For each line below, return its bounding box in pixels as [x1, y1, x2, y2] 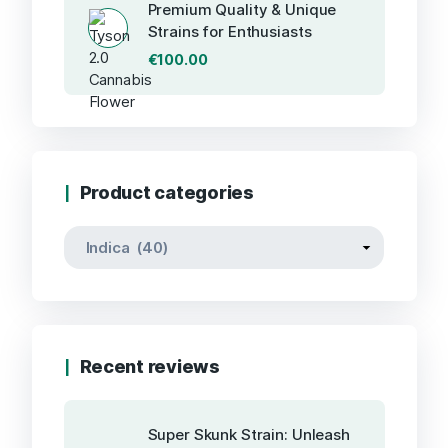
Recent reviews [79, 356, 220, 378]
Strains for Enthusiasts [147, 22, 312, 42]
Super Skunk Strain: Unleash [147, 425, 350, 445]
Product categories [79, 182, 254, 204]
